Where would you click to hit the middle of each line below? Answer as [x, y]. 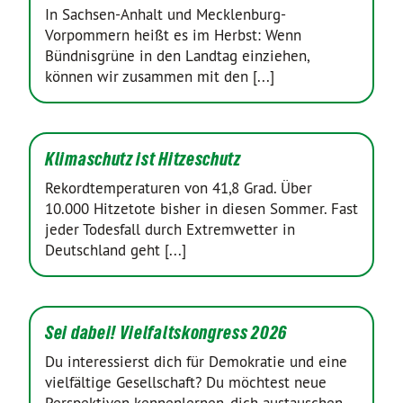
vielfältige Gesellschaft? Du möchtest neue [186, 382]
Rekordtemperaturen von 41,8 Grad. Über [179, 188]
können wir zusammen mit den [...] [160, 76]
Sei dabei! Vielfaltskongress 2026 [166, 333]
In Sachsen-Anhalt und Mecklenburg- [166, 14]
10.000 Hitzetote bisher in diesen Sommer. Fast [201, 209]
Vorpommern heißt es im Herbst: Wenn [173, 35]
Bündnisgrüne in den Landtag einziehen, [177, 56]
